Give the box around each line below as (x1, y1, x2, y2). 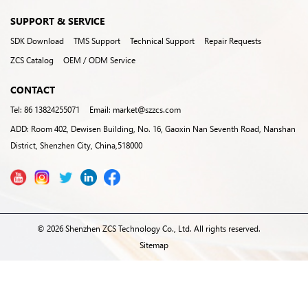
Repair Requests (204, 35, 261, 46)
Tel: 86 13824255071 (10, 104, 80, 115)
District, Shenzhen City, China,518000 (10, 140, 142, 151)
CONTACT (10, 82, 55, 96)
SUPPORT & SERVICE (10, 14, 104, 27)
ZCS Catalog (10, 54, 54, 65)
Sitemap (140, 239, 168, 250)
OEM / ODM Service (63, 54, 135, 65)
